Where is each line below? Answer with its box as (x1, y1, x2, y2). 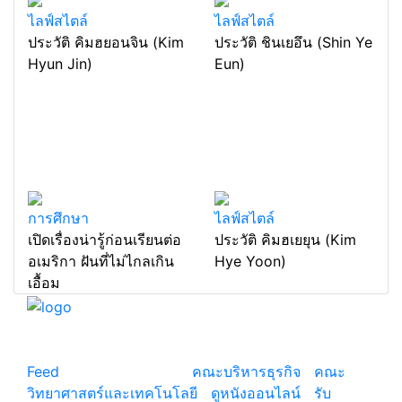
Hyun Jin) (28, 54, 92, 73)
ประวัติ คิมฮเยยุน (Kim (214, 231, 356, 249)
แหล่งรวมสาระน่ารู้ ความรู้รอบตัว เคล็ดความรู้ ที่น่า (27, 319, 352, 337)
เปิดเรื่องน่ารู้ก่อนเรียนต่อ (28, 231, 181, 249)
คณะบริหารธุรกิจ (192, 362, 301, 380)
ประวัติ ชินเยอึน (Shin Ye (214, 32, 372, 51)
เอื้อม (28, 274, 60, 293)
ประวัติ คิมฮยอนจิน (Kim (28, 32, 184, 51)
